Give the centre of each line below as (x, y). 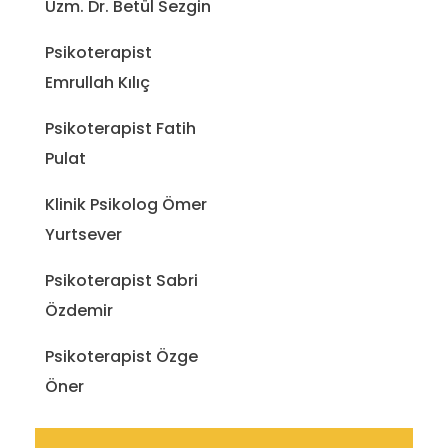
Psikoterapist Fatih (120, 129)
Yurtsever (83, 235)
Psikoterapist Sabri (121, 281)
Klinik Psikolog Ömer (126, 205)
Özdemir (79, 311)
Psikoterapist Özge (121, 357)
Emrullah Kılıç (97, 83)
